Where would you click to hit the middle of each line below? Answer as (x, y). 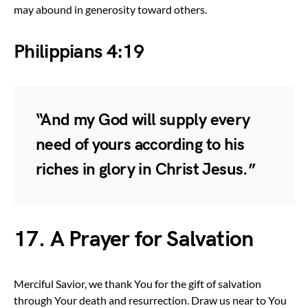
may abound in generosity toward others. (110, 9)
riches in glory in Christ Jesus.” (146, 169)
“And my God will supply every (143, 120)
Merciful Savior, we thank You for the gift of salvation (137, 283)
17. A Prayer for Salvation (134, 239)
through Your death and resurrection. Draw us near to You (150, 300)
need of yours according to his (140, 144)
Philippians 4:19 (79, 52)
